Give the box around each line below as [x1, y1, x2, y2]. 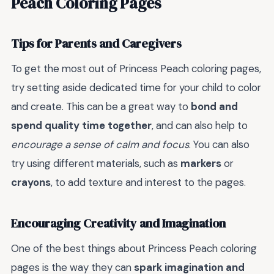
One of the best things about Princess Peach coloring [11, 242, 257, 256]
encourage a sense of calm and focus [11, 138, 189, 152]
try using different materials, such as [11, 157, 180, 171]
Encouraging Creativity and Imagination [11, 215, 226, 232]
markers [180, 157, 221, 171]
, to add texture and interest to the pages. [51, 176, 246, 190]
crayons [11, 176, 51, 190]
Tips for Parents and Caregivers [11, 35, 182, 52]
